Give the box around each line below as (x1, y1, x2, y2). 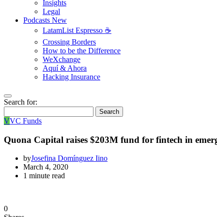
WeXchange (43, 55, 80, 63)
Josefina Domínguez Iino (31, 154, 108, 163)
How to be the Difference (43, 46, 121, 55)
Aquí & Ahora (43, 64, 87, 72)
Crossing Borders (43, 38, 96, 46)
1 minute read (23, 171, 65, 180)
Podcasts (23, 16, 52, 24)
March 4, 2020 (23, 163, 68, 171)
